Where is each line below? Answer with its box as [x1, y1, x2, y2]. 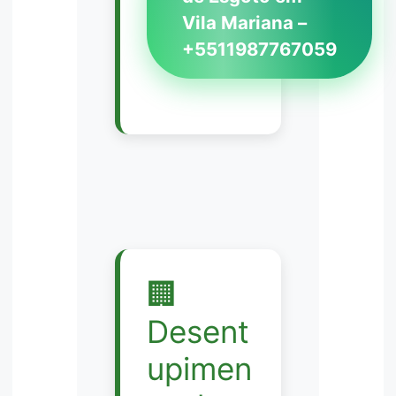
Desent [146, 312, 249, 350]
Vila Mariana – [181, 11, 307, 34]
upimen [146, 349, 252, 387]
